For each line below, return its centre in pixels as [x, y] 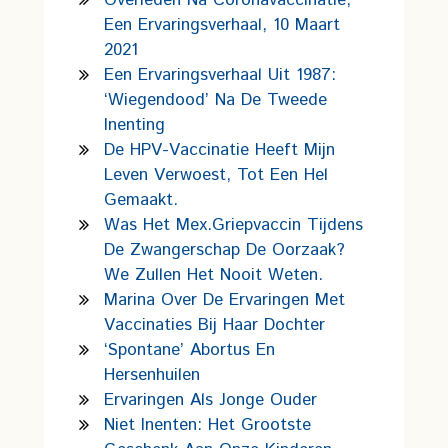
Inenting [134, 125]
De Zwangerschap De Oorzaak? [224, 250]
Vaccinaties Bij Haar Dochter [214, 325]
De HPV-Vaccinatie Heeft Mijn [219, 150]
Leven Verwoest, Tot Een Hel [216, 175]
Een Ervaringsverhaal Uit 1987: [220, 75]
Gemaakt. [141, 200]
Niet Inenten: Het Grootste [207, 425]
